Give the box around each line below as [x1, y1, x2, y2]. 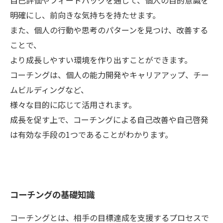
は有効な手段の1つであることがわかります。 [10, 128, 173, 140]
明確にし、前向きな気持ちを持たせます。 [10, 9, 160, 21]
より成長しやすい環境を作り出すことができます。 [10, 54, 192, 66]
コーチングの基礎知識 [10, 188, 95, 201]
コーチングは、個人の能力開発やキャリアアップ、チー [10, 69, 209, 81]
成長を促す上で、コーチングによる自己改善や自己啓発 [10, 113, 209, 125]
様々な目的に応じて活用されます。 [10, 99, 136, 111]
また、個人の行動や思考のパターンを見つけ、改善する [10, 24, 208, 36]
